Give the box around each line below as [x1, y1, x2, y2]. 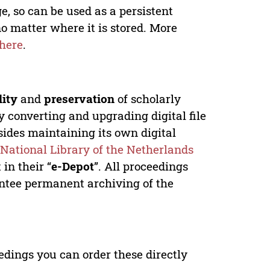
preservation [44, 91, 115, 107]
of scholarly [115, 91, 181, 107]
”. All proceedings [94, 159, 189, 174]
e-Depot [51, 159, 95, 174]
